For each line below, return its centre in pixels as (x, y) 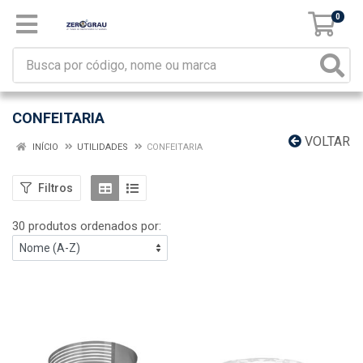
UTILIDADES (102, 147)
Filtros (56, 188)
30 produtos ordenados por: (87, 226)
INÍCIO (44, 147)
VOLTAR (326, 141)
